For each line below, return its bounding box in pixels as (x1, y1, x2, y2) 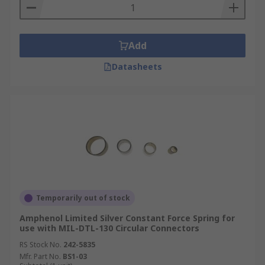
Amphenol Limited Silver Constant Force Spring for (20, 212, 235, 224)
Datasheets (111, 61, 162, 72)
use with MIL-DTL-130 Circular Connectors (20, 222, 199, 234)
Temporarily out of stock (36, 193, 130, 203)
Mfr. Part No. (20, 251, 61, 261)
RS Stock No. (20, 240, 62, 250)
